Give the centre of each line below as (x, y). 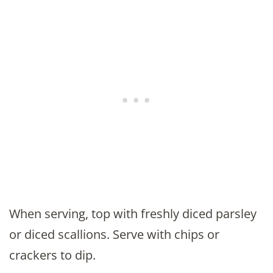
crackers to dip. (52, 255)
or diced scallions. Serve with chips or (114, 234)
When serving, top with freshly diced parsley (133, 213)
